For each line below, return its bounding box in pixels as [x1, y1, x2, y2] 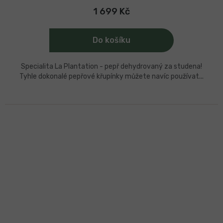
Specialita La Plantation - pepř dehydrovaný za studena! [21, 62, 202, 71]
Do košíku [93, 35, 130, 45]
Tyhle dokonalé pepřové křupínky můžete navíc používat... [19, 72, 204, 81]
